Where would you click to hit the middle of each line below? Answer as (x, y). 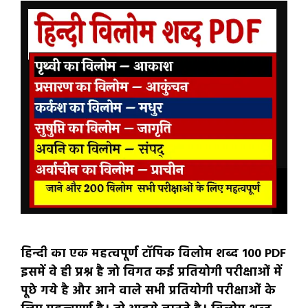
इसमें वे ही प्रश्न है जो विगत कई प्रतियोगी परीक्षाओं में (151, 272)
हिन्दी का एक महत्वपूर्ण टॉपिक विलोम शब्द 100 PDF (153, 254)
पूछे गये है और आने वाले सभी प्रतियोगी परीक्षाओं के (148, 291)
